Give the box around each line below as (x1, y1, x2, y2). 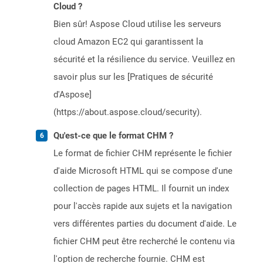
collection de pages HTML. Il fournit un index (53, 183, 229, 194)
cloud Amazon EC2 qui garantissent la (53, 36, 203, 48)
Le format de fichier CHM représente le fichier (53, 148, 232, 159)
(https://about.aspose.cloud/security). (53, 107, 202, 118)
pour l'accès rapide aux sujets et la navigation (53, 201, 232, 212)
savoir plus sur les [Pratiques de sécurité (53, 72, 213, 83)
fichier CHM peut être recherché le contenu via (53, 236, 235, 247)
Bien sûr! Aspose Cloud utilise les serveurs (53, 19, 221, 30)
